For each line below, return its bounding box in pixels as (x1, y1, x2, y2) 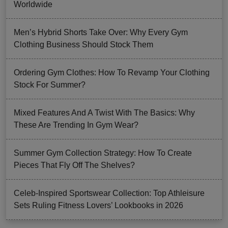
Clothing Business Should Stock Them (14, 40, 153, 49)
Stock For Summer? (14, 80, 85, 89)
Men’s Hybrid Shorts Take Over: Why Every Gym (14, 27, 188, 37)
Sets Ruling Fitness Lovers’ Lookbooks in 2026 (14, 201, 183, 210)
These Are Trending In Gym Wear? (14, 120, 138, 129)
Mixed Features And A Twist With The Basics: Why (14, 108, 195, 117)
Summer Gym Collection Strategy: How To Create (14, 148, 192, 157)
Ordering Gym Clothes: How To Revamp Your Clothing (14, 68, 210, 77)
